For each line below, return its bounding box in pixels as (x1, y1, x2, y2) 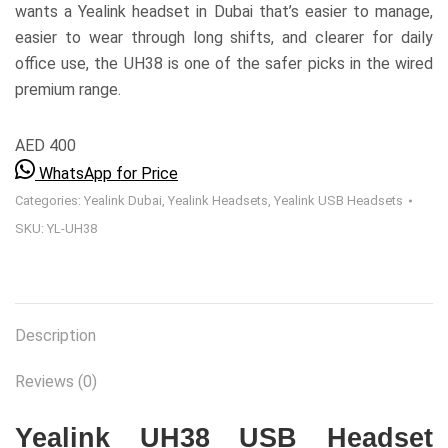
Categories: (15, 193, 84, 208)
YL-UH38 (47, 221, 97, 236)
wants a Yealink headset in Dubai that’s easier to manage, (15, 2, 433, 21)
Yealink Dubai (84, 193, 162, 208)
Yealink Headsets (168, 193, 268, 208)
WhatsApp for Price (39, 164, 178, 183)
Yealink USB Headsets (274, 193, 403, 208)
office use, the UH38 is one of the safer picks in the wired (15, 54, 433, 73)
